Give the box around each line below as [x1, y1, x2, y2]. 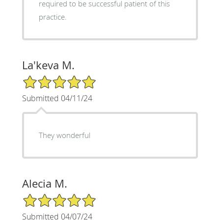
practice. [38, 11, 67, 22]
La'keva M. [22, 57, 75, 72]
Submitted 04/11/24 [22, 92, 92, 104]
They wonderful [38, 130, 90, 140]
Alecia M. [22, 176, 67, 191]
